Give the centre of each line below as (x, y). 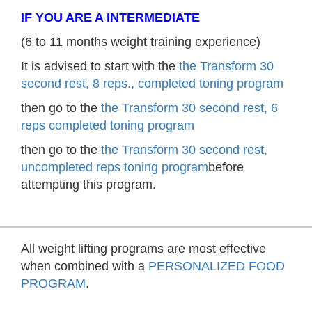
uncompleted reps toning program (115, 167)
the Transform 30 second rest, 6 (189, 108)
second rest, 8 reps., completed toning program (152, 84)
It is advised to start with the (100, 67)
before (226, 167)
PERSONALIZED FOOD (217, 266)
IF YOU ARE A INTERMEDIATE (110, 18)
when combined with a (85, 266)
